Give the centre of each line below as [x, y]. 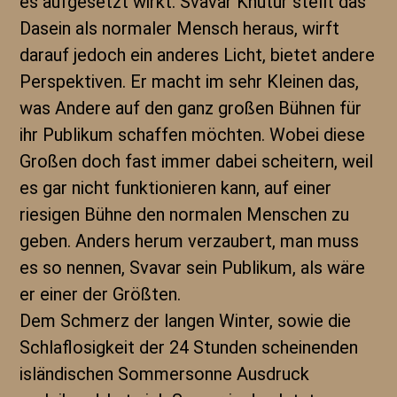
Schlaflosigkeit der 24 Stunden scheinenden [189, 347]
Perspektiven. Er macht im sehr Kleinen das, [190, 82]
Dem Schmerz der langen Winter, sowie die [186, 321]
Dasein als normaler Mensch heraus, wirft [180, 28]
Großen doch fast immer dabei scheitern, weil [197, 161]
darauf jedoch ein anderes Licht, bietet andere [198, 55]
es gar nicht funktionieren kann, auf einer [176, 188]
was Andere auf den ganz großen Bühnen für [191, 108]
